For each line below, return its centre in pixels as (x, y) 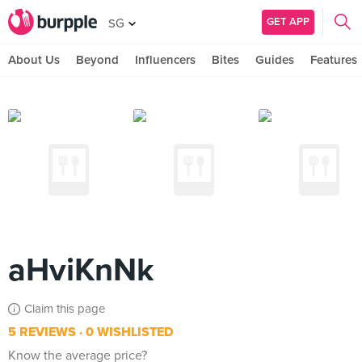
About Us (34, 60)
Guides (275, 60)
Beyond (97, 60)
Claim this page (65, 309)
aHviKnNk (81, 270)
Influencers (165, 60)
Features (334, 60)
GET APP (288, 21)
